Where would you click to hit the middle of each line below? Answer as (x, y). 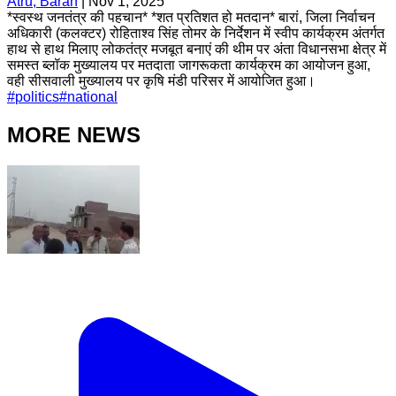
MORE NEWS (74, 134)
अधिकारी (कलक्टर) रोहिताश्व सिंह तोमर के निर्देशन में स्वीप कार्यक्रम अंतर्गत (196, 33)
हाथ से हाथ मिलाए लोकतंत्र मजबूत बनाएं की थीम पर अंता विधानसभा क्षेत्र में (197, 49)
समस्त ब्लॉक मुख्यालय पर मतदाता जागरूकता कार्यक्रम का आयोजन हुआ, (189, 65)
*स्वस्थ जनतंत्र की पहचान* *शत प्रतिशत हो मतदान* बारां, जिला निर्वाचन (191, 17)
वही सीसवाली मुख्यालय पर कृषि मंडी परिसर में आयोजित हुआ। (161, 80)
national (92, 96)
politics (37, 96)
